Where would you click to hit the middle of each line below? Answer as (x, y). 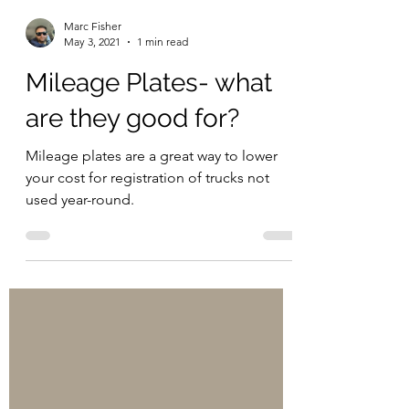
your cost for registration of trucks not (147, 214)
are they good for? (132, 155)
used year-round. (80, 236)
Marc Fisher (93, 63)
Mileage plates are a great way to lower (152, 192)
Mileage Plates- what (149, 119)
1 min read (163, 78)
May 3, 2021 (92, 78)
